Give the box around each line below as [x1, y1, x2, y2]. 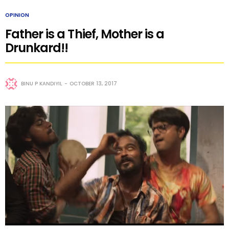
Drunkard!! [5, 39, 68, 57]
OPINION [5, 11, 29, 19]
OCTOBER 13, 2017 [70, 80, 117, 88]
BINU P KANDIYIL [21, 80, 62, 88]
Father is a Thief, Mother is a [5, 26, 165, 43]
